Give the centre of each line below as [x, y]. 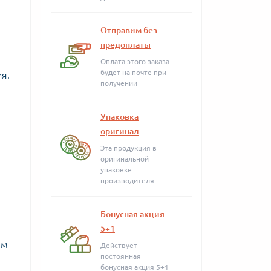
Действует [119, 245]
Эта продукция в [129, 148]
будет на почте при [133, 72]
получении [119, 83]
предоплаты [126, 45]
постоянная [121, 256]
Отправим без [129, 30]
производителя [127, 181]
